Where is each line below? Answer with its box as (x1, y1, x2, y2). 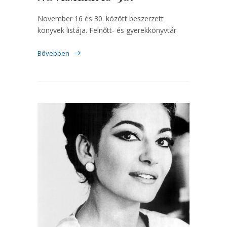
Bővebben (37, 49, 69, 58)
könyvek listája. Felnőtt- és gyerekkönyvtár (37, 25, 176, 35)
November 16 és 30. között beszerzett (37, 14, 164, 24)
